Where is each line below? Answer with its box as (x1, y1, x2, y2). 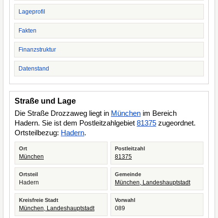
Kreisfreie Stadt (19, 197, 58, 203)
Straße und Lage (15, 97, 76, 105)
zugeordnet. (156, 119, 196, 127)
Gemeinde (115, 171, 141, 177)
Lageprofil (18, 8, 45, 15)
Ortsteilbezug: (15, 128, 61, 137)
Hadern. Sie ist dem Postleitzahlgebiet (15, 119, 137, 127)
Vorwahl (115, 197, 135, 203)
